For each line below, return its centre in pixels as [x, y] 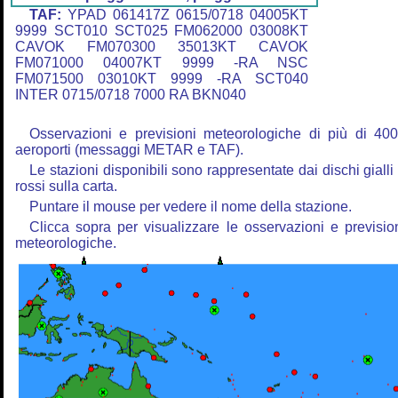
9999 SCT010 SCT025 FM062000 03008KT [162, 31]
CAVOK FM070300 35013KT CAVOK [162, 47]
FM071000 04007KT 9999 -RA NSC [162, 63]
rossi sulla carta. [66, 187]
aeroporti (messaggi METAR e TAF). [129, 150]
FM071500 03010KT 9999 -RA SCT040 [162, 79]
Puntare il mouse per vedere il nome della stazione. [191, 207]
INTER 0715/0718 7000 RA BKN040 [131, 95]
